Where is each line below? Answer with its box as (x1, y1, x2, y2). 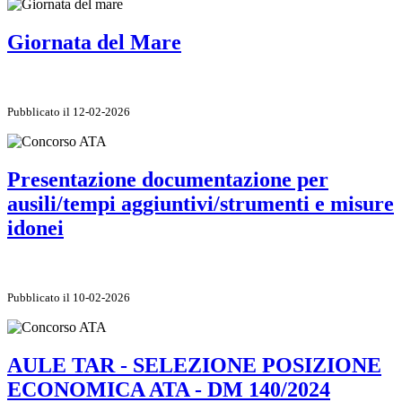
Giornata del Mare (7, 31, 181, 55)
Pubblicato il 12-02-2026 (7, 105, 130, 118)
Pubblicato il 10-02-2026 (7, 290, 130, 304)
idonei (7, 215, 64, 240)
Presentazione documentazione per (7, 167, 328, 191)
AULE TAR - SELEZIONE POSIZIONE (7, 353, 381, 377)
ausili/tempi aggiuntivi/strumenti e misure (7, 191, 394, 215)
